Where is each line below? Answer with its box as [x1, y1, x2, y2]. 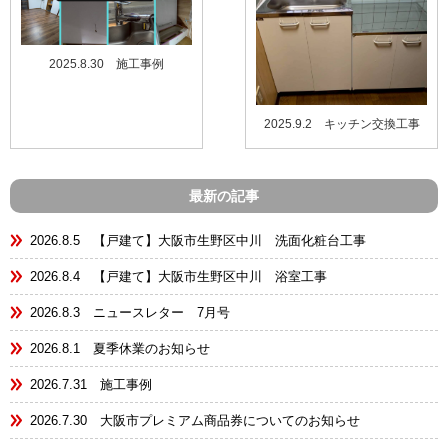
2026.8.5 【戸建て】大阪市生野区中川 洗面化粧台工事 [30, 232, 366, 248]
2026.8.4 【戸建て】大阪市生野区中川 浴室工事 [30, 268, 327, 284]
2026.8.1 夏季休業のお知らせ [30, 340, 210, 356]
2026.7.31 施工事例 [30, 376, 152, 392]
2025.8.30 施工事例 [48, 56, 164, 71]
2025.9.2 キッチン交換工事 [263, 116, 420, 131]
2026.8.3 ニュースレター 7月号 [30, 304, 230, 320]
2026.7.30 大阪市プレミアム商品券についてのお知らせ [30, 412, 360, 428]
